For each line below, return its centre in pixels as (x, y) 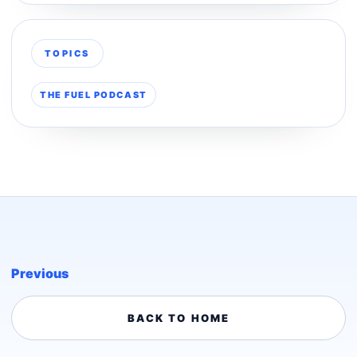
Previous (40, 273)
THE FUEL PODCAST (94, 94)
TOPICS (67, 53)
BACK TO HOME (178, 318)
